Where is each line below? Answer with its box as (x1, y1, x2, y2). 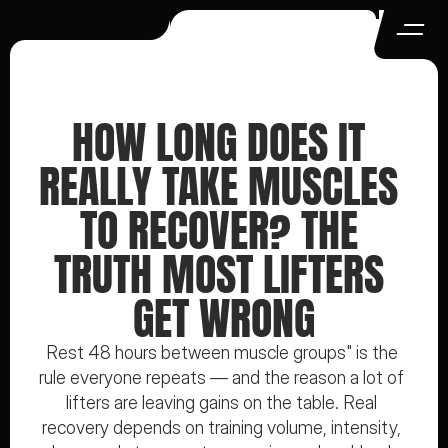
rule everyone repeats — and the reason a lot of (39, 367, 405, 388)
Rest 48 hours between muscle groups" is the (45, 342, 398, 363)
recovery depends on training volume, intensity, (42, 417, 402, 438)
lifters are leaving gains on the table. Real (66, 392, 378, 413)
